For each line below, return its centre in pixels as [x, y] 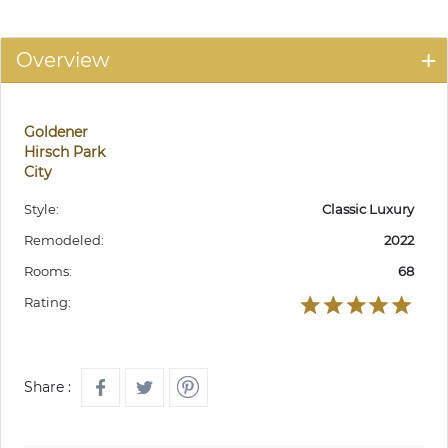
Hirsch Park [64, 151]
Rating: [47, 301]
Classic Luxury [368, 208]
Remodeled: [64, 239]
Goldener [56, 131]
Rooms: [48, 270]
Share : [47, 386]
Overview [63, 59]
